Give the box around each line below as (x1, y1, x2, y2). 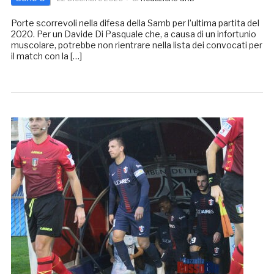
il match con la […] (10, 51, 82, 62)
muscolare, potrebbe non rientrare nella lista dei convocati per (10, 40, 262, 51)
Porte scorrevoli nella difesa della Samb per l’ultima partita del (10, 18, 259, 29)
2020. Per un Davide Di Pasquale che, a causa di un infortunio (10, 29, 256, 40)
